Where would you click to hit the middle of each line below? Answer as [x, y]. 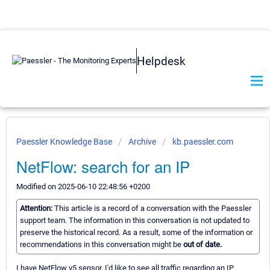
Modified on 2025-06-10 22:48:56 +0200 [83, 187]
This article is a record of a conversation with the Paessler [153, 209]
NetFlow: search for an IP [103, 166]
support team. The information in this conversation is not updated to [135, 221]
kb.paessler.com [203, 142]
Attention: [37, 209]
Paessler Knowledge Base [65, 142]
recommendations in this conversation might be [102, 245]
